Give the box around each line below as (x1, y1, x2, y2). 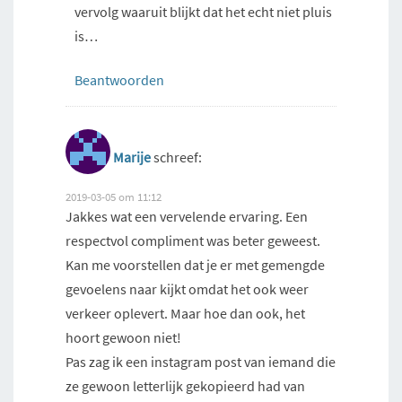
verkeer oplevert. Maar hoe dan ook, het (66, 304, 305, 323)
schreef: (153, 148, 202, 167)
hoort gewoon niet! (66, 328, 181, 347)
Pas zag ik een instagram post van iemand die (66, 353, 336, 371)
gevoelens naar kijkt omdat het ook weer (66, 280, 309, 299)
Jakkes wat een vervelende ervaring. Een (66, 207, 308, 226)
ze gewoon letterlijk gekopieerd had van (66, 377, 305, 396)
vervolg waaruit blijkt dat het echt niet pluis (74, 3, 332, 22)
